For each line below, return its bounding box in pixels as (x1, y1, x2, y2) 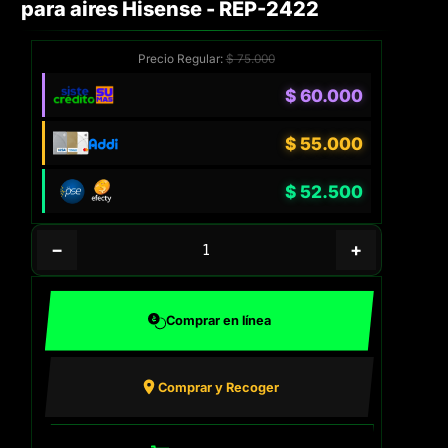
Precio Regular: (137, 52, 226, 67)
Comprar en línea (165, 313, 271, 328)
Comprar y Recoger (157, 379, 279, 395)
